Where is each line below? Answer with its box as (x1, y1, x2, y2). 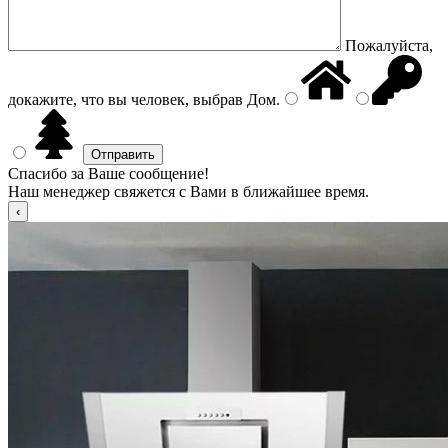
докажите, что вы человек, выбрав (8, 91, 243, 108)
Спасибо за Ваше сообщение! (8, 165, 209, 182)
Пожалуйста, (345, 37, 433, 54)
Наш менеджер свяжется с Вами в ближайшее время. (8, 183, 369, 200)
